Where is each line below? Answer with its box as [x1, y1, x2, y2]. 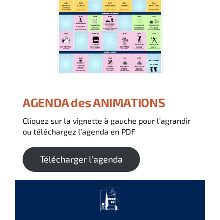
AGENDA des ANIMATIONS [22, 94, 165, 110]
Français [21, 7, 53, 17]
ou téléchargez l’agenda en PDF [22, 126, 136, 136]
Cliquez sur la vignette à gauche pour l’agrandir [22, 115, 191, 125]
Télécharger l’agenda [39, 153, 123, 165]
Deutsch [21, 72, 52, 82]
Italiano [21, 39, 50, 49]
